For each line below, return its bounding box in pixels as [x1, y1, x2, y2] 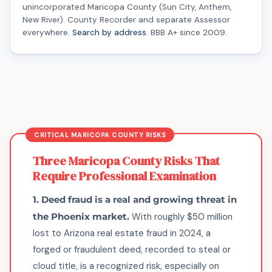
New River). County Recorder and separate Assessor [22, 15, 230, 25]
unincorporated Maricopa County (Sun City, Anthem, [22, 2, 231, 12]
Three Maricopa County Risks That [33, 152, 220, 169]
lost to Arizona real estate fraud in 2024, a [33, 227, 211, 239]
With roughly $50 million [129, 211, 233, 223]
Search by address [72, 27, 146, 38]
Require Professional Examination [33, 168, 216, 185]
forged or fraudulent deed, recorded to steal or [33, 243, 231, 256]
